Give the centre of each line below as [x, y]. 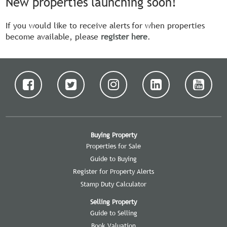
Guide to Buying [113, 159]
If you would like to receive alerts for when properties [105, 25]
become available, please [53, 36]
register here [124, 36]
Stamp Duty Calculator [113, 184]
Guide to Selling [113, 213]
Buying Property [113, 135]
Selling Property [113, 202]
